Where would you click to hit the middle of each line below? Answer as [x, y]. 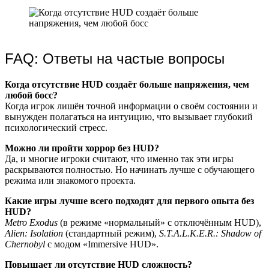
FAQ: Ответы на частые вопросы [115, 58]
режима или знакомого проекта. [70, 180]
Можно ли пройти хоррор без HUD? [82, 148]
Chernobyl [25, 244]
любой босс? [31, 95]
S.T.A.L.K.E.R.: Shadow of [210, 233]
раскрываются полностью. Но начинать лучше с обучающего [130, 169]
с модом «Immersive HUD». [102, 244]
